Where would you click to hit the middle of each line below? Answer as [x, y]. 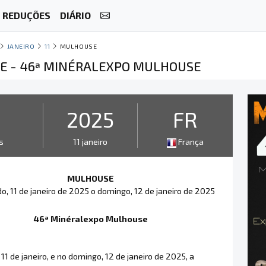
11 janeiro [90, 142]
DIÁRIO [75, 15]
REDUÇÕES [26, 15]
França [190, 142]
